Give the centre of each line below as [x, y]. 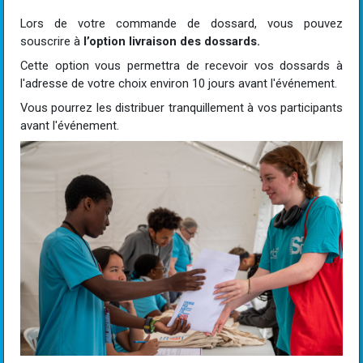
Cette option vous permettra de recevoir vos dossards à [181, 66]
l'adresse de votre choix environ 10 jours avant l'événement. [179, 84]
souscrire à [52, 42]
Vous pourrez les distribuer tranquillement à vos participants [181, 108]
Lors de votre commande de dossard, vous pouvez [181, 24]
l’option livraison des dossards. [172, 42]
